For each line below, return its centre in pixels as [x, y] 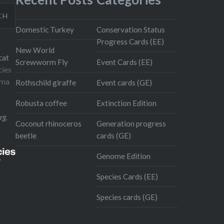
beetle [26, 136]
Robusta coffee [41, 103]
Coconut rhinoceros [49, 124]
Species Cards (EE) [127, 177]
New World [35, 50]
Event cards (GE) [124, 83]
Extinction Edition [126, 103]
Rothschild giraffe [46, 83]
